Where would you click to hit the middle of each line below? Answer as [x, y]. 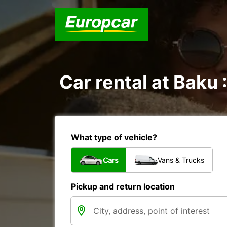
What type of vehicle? [114, 137]
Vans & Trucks [181, 160]
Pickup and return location [123, 186]
